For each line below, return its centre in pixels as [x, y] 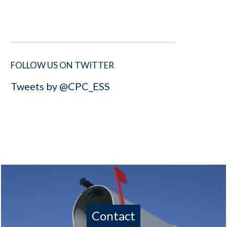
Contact [113, 215]
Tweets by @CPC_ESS [60, 86]
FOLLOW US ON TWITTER [62, 65]
